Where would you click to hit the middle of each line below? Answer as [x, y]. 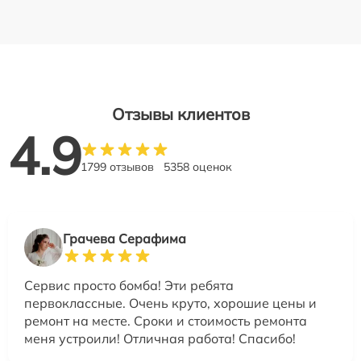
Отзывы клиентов [180, 114]
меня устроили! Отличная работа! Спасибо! [160, 338]
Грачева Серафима [124, 239]
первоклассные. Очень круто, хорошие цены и [170, 303]
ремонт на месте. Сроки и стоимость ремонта [166, 321]
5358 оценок [198, 167]
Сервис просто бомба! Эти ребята [129, 285]
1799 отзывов [117, 167]
